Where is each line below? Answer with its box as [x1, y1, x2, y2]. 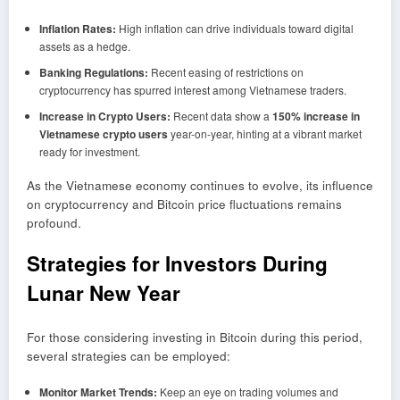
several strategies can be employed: [27, 347, 230, 365]
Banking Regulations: [38, 63, 148, 80]
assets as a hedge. [38, 37, 130, 54]
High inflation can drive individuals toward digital [115, 20, 354, 36]
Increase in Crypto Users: [38, 107, 171, 124]
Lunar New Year [27, 278, 180, 307]
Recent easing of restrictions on [147, 63, 304, 79]
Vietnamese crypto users [38, 125, 168, 142]
